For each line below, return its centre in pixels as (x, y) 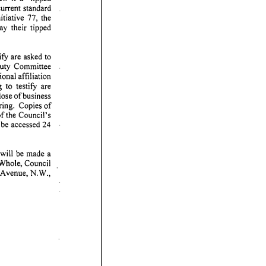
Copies (30, 104)
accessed (25, 123)
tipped (40, 26)
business (36, 94)
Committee (32, 65)
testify (26, 84)
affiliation (34, 75)
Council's (34, 113)
